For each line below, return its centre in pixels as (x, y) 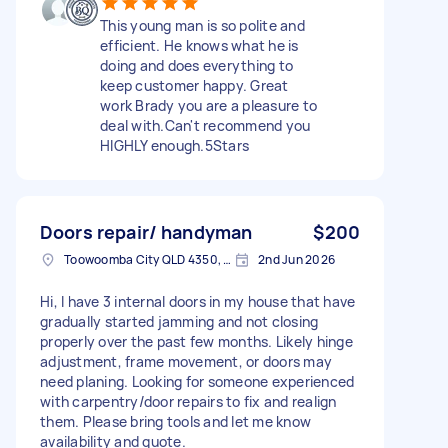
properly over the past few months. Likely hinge (196, 341)
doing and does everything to (196, 65)
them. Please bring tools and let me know (175, 421)
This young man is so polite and (202, 25)
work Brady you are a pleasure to (208, 105)
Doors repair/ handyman (146, 231)
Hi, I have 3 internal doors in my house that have (198, 301)
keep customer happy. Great (194, 85)
